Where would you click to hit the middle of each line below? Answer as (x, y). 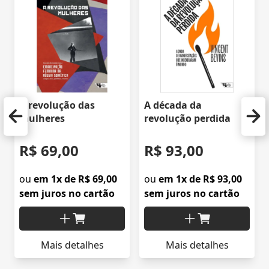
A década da (173, 105)
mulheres (42, 119)
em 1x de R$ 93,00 (200, 179)
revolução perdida (187, 119)
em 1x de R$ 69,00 (75, 179)
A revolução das (57, 105)
